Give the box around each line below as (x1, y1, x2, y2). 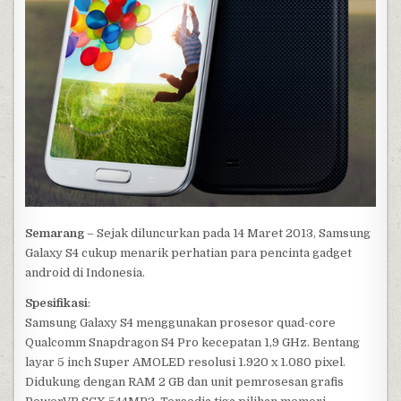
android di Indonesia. (25, 265, 146, 279)
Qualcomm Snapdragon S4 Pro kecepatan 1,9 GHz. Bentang (25, 335, 361, 349)
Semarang (25, 226, 85, 240)
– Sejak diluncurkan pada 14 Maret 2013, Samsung (84, 226, 371, 240)
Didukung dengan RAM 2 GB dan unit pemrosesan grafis (25, 374, 345, 388)
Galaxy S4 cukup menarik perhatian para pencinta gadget (25, 245, 353, 260)
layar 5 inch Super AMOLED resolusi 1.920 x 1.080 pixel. (25, 354, 346, 369)
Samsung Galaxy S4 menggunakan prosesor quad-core (25, 315, 337, 329)
